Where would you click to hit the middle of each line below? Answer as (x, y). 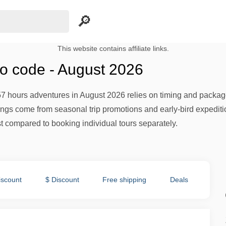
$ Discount (62, 180)
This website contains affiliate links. (113, 49)
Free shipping (125, 180)
